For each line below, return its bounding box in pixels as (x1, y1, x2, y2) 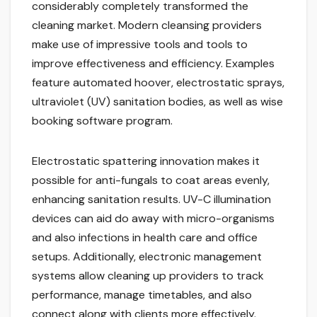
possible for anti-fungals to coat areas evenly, (32, 173, 270, 188)
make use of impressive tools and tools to (32, 37, 248, 52)
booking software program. (32, 113, 173, 129)
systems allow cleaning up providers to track (32, 268, 264, 284)
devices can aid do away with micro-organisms (32, 211, 275, 226)
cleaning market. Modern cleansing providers (32, 18, 262, 33)
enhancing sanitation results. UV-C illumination (32, 192, 271, 207)
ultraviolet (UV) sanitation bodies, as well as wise (32, 94, 283, 110)
